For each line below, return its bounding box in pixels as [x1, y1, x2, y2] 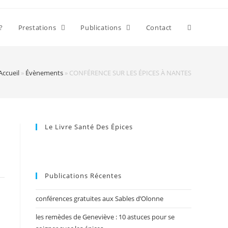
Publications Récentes [45, 171, 122, 180]
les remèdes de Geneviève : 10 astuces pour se [36, 212, 175, 221]
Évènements [25, 68, 63, 77]
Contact [146, 23, 172, 32]
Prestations [18, 23, 58, 32]
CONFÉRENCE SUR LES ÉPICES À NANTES [69, 68, 191, 77]
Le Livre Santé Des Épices [45, 122, 133, 131]
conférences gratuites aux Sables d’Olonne [36, 194, 163, 203]
